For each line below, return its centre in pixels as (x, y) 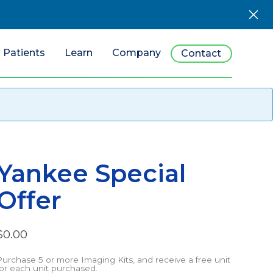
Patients (24, 53)
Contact (201, 54)
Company (136, 53)
